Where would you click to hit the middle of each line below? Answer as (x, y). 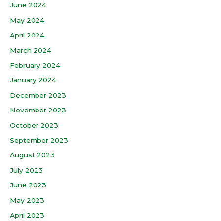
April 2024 (27, 35)
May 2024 (27, 20)
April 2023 (27, 215)
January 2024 (33, 80)
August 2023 (32, 155)
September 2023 (39, 140)
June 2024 (28, 5)
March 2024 (31, 50)
